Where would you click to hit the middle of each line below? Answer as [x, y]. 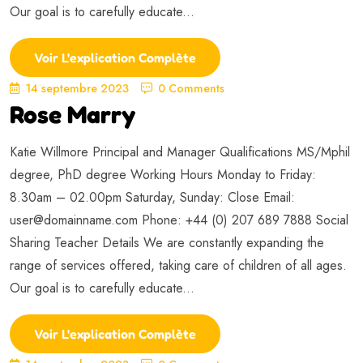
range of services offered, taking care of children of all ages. [178, 265]
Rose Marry [73, 114]
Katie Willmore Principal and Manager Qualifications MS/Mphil [180, 152]
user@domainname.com [74, 220]
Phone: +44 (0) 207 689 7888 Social [243, 220]
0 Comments [191, 88]
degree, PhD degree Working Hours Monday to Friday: [163, 174]
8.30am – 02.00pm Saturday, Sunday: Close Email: [152, 197]
